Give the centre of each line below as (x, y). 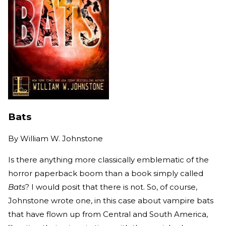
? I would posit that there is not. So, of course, (111, 187)
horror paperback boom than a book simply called (106, 174)
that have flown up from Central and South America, (108, 214)
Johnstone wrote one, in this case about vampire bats (111, 201)
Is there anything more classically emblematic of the (108, 160)
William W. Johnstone (62, 139)
